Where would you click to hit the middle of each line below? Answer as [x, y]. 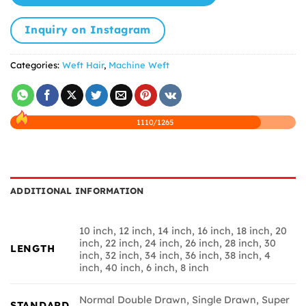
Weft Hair [83, 65]
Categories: [36, 65]
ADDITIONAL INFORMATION [77, 191]
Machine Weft [139, 65]
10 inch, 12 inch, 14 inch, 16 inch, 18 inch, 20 [183, 231]
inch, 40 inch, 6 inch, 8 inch [144, 268]
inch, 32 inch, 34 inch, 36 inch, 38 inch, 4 [175, 256]
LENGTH [33, 249]
